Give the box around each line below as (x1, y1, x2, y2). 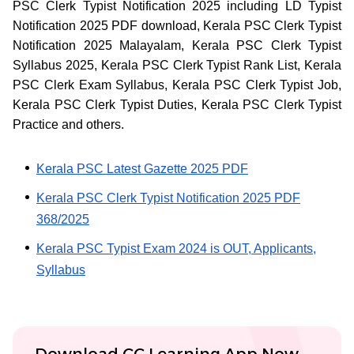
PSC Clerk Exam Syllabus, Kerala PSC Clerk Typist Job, (13, 77, 341, 92)
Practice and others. (13, 117, 124, 131)
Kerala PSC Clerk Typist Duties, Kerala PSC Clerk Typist (13, 97, 341, 111)
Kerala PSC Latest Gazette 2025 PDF (36, 161, 248, 175)
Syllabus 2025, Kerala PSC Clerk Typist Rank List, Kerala (13, 58, 341, 72)
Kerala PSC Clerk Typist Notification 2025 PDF (36, 190, 300, 205)
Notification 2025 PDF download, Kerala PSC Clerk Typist (13, 18, 341, 32)
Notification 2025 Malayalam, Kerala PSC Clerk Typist (13, 38, 341, 52)
